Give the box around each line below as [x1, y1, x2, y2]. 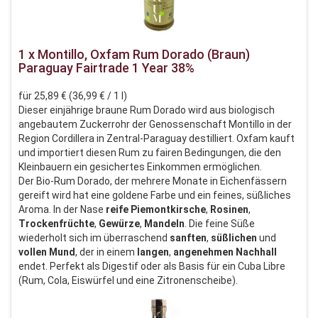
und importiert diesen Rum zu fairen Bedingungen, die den [18, 146, 281, 158]
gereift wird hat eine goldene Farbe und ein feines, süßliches [18, 189, 291, 201]
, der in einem [75, 246, 137, 258]
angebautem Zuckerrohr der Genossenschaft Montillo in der [18, 118, 292, 130]
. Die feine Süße [185, 217, 255, 229]
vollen [18, 246, 47, 258]
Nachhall [236, 246, 277, 258]
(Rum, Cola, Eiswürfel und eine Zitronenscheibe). [18, 274, 238, 286]
